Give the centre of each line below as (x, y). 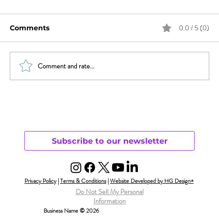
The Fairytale (56, 42)
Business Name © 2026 (71, 211)
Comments (30, 28)
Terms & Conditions (83, 181)
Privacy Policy (40, 181)
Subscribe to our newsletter (109, 141)
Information (109, 201)
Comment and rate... (66, 66)
